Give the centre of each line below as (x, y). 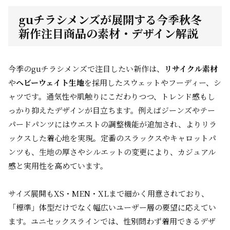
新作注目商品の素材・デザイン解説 (108, 33)
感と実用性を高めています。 (58, 166)
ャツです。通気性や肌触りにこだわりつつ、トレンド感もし (112, 96)
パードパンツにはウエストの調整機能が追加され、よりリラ (112, 124)
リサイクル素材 (191, 69)
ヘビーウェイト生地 (50, 82)
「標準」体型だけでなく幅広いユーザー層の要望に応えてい (112, 207)
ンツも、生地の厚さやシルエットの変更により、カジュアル (112, 152)
